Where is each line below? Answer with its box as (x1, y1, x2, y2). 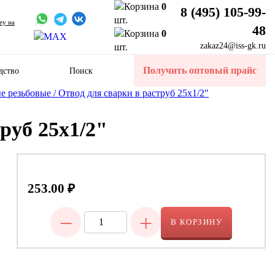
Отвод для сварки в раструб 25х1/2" (58, 88, 209, 98)
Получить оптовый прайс (142, 65, 257, 76)
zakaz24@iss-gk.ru (200, 41, 266, 50)
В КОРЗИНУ (171, 217, 222, 227)
